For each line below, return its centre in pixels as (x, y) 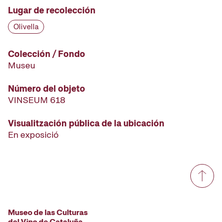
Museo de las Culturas (48, 213)
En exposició (33, 135)
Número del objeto (47, 89)
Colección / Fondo (47, 54)
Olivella (26, 27)
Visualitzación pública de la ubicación (86, 123)
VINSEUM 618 (37, 100)
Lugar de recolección (52, 10)
